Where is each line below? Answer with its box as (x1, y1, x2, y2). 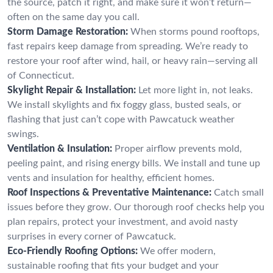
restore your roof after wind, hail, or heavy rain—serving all (7, 55, 258, 66)
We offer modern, (140, 246, 216, 256)
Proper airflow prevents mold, (115, 143, 242, 154)
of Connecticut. (7, 70, 74, 80)
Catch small (214, 187, 264, 197)
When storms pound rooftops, (130, 26, 260, 37)
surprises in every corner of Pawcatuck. (7, 231, 176, 241)
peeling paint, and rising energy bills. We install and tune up (7, 158, 260, 168)
